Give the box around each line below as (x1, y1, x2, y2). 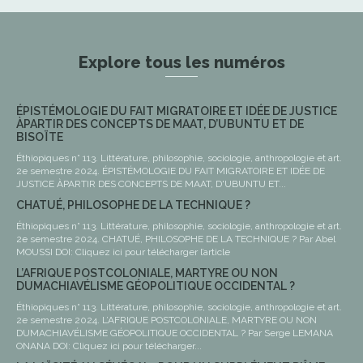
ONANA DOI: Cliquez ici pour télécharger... (73, 340, 202, 352)
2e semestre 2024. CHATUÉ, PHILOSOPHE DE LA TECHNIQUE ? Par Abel (16, 233, 102, 245)
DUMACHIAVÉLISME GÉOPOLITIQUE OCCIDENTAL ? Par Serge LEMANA (16, 327, 248, 339)
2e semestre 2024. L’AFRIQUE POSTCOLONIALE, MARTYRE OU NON (16, 314, 102, 326)
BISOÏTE (16, 130, 63, 143)
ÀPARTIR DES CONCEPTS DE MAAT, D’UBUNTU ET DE (16, 117, 304, 130)
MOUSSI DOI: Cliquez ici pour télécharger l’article (75, 246, 230, 258)
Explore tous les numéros (78, 52, 285, 72)
